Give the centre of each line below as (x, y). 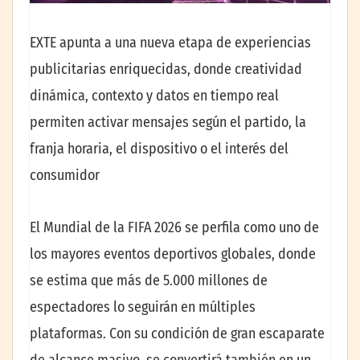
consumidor (65, 175)
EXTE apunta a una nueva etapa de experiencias (170, 42)
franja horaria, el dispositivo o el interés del (159, 148)
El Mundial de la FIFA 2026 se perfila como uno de (174, 228)
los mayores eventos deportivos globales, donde (173, 254)
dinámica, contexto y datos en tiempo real (154, 95)
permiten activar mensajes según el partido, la (168, 122)
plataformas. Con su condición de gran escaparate (177, 334)
